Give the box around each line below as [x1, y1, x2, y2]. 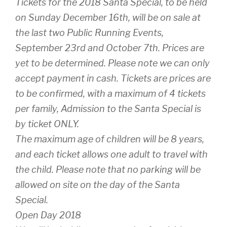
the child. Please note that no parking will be [15, 164, 201, 175]
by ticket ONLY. [15, 119, 79, 130]
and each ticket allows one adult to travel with [15, 149, 208, 160]
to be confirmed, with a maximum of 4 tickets [15, 88, 206, 99]
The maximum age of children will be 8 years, [15, 134, 204, 145]
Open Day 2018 [15, 210, 81, 221]
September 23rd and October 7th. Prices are [15, 43, 204, 54]
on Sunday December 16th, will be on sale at [15, 12, 201, 23]
